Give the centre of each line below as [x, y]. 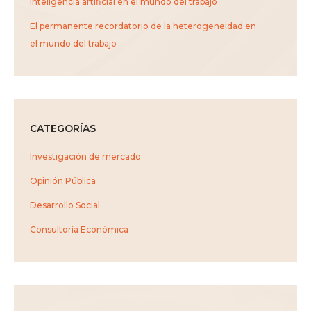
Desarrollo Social [65, 205]
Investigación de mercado [85, 157]
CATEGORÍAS [63, 129]
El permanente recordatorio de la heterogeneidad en [143, 26]
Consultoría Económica [79, 230]
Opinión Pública [63, 181]
